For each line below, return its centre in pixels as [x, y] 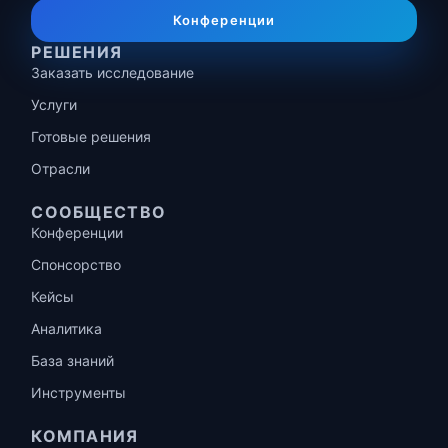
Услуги [54, 105]
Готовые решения [91, 137]
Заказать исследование [113, 73]
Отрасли [61, 169]
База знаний [73, 361]
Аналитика [67, 329]
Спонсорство [76, 265]
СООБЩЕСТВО [99, 212]
